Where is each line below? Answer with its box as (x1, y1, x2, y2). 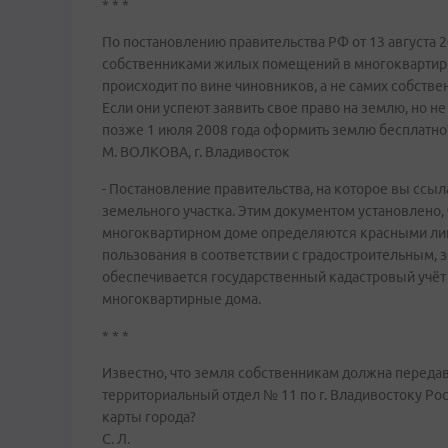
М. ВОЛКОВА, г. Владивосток (102, 144, 290, 160)
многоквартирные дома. (102, 291, 261, 307)
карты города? (102, 409, 196, 425)
